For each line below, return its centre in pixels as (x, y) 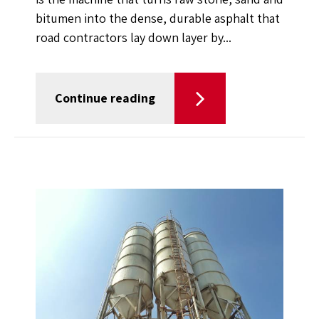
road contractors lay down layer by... (134, 37)
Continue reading (105, 98)
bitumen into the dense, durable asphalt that (158, 18)
